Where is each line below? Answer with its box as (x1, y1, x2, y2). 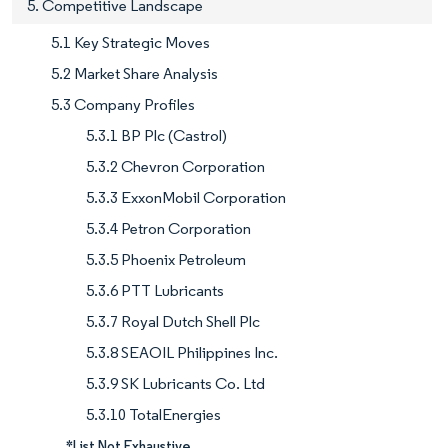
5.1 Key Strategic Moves (51, 33, 210, 53)
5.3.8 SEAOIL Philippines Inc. (86, 343, 278, 363)
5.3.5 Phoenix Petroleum (86, 250, 246, 270)
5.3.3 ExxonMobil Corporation (86, 188, 286, 208)
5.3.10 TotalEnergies (86, 405, 221, 425)
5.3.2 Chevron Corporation (86, 157, 265, 177)
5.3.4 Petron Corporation (86, 219, 251, 239)
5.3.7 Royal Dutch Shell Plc (86, 312, 260, 332)
